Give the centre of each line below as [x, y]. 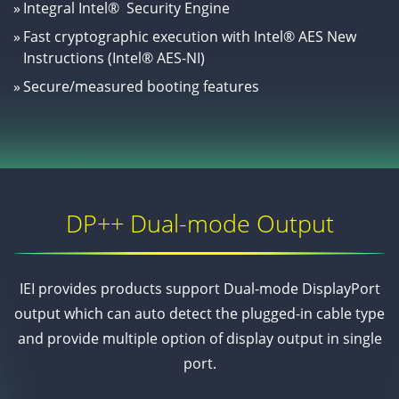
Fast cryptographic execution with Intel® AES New [190, 37]
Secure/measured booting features [142, 87]
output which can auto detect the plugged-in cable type [199, 313]
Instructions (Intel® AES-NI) [114, 58]
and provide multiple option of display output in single [199, 338]
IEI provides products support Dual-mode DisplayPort [199, 288]
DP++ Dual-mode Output [199, 223]
